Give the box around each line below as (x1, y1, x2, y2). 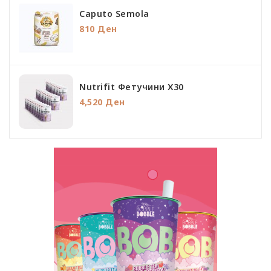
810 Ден (79, 23, 117, 34)
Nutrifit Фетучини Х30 (79, 81, 184, 93)
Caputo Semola (79, 8, 149, 19)
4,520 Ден (79, 96, 125, 108)
